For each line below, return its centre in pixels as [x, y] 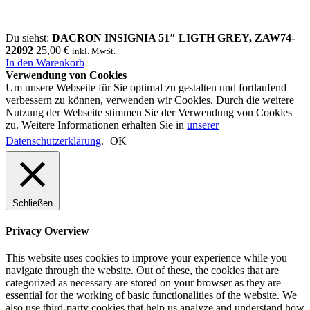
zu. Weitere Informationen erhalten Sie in [96, 125]
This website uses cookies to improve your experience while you [146, 258]
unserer [203, 125]
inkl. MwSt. [94, 51]
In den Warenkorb [45, 62]
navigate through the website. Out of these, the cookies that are [142, 271]
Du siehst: [29, 37]
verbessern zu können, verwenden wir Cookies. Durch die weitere [150, 100]
